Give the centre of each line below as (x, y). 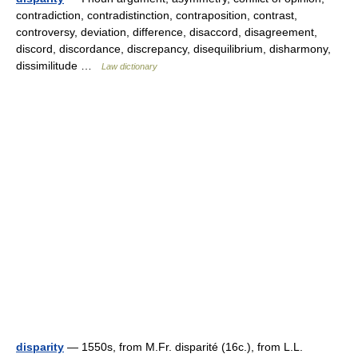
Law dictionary (129, 66)
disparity (40, 347)
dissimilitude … (59, 66)
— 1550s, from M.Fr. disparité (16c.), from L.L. (183, 347)
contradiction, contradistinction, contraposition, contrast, (157, 15)
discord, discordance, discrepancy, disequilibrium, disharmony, (173, 49)
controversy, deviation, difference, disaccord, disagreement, (167, 32)
